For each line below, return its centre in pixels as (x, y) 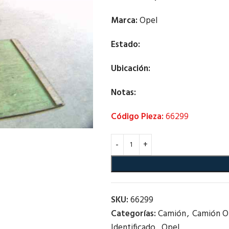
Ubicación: (131, 69)
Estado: (125, 45)
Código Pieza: (137, 117)
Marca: (124, 21)
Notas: (123, 93)
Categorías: (133, 214)
